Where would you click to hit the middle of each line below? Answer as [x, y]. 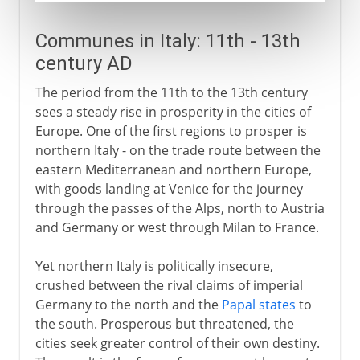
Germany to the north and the [128, 304]
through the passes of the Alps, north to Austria [180, 208]
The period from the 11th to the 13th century [171, 92]
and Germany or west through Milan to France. [177, 227]
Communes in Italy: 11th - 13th [168, 41]
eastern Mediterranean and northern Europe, [173, 169]
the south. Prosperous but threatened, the [164, 323]
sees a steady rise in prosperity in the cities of [173, 111]
